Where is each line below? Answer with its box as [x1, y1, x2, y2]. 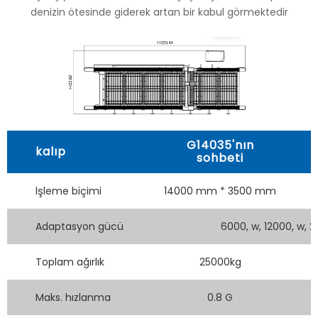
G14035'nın [186, 137, 254, 154]
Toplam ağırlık [35, 255, 104, 270]
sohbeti [197, 150, 243, 167]
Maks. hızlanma [35, 290, 111, 305]
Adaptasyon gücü [35, 219, 124, 234]
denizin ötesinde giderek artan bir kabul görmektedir [30, 5, 288, 20]
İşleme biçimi [35, 184, 102, 199]
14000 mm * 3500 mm [164, 184, 276, 199]
